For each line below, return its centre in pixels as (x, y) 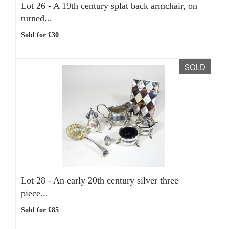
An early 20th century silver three (116, 180)
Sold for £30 (40, 35)
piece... (35, 193)
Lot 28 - (37, 180)
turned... (37, 18)
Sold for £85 (40, 210)
